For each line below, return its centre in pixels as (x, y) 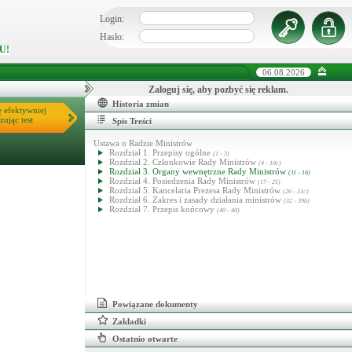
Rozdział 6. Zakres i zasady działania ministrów (196, 200)
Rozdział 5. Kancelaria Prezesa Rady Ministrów (196, 190)
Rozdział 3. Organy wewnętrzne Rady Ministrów (199, 171)
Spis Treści (132, 121)
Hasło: (112, 37)
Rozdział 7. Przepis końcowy (163, 209)
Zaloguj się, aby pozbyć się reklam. (218, 90)
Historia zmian (141, 104)
